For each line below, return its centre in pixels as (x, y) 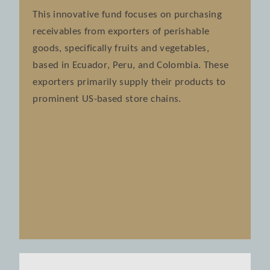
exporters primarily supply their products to (129, 82)
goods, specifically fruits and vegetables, (121, 48)
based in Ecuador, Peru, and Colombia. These (131, 65)
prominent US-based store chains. (107, 99)
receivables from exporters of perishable (121, 31)
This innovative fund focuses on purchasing (127, 14)
